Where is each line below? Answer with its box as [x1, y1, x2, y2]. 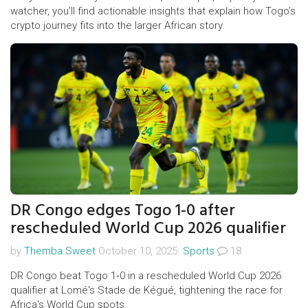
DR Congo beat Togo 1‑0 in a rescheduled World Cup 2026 [10, 269, 281, 282]
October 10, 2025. [96, 245, 183, 257]
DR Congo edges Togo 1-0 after [10, 197, 235, 223]
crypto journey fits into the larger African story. [10, 19, 225, 32]
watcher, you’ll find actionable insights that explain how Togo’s [10, 5, 296, 17]
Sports [183, 245, 214, 257]
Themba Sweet [24, 245, 96, 257]
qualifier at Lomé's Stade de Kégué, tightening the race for [10, 284, 283, 296]
